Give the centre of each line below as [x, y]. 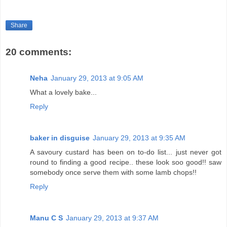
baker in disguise [60, 138]
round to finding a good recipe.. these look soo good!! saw [126, 162]
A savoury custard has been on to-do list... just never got [126, 152]
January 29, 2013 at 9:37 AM [112, 218]
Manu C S [46, 218]
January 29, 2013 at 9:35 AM [139, 138]
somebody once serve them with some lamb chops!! [113, 173]
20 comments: [39, 52]
